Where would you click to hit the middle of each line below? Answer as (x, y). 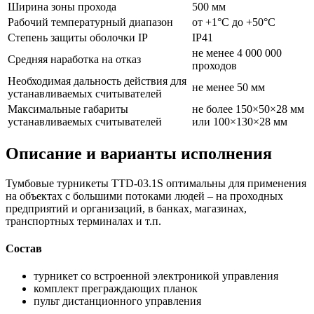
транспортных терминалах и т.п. (83, 221)
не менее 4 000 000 (237, 53)
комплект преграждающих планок (116, 289)
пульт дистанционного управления (117, 301)
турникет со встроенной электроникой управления (156, 276)
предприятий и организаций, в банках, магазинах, (126, 208)
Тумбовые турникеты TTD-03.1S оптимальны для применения (156, 183)
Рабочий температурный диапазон (90, 22)
